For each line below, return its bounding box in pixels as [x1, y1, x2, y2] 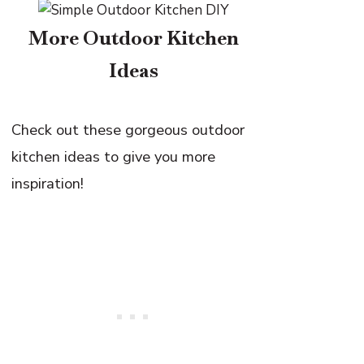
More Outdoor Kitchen [28, 24, 239, 50]
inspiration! [11, 172, 84, 193]
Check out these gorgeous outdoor [11, 119, 245, 140]
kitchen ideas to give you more [11, 145, 216, 167]
